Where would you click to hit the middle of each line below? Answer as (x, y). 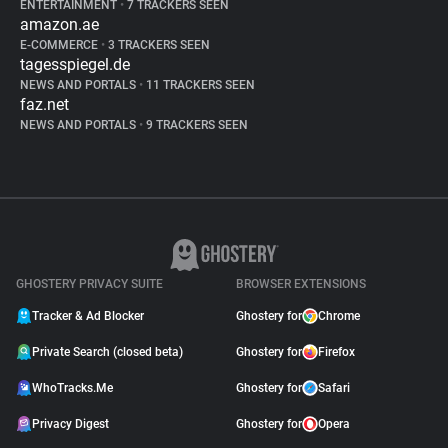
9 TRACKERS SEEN (195, 125)
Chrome (339, 316)
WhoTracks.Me (72, 388)
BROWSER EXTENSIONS (301, 284)
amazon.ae (59, 24)
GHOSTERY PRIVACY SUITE (89, 284)
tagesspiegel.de (75, 64)
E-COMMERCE (60, 45)
